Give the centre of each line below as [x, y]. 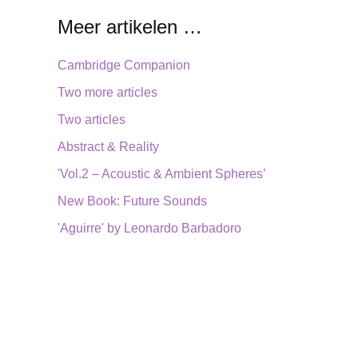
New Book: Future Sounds [132, 201]
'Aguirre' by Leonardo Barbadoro [149, 228]
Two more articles [107, 92]
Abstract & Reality [108, 146]
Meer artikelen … [130, 26]
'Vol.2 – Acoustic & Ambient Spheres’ [162, 173]
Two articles [91, 119]
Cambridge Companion [124, 65]
